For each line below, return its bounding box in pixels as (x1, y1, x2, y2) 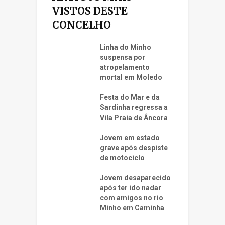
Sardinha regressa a (100, 103, 168, 112)
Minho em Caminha (100, 204, 164, 212)
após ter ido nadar (100, 184, 161, 192)
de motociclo (100, 154, 145, 162)
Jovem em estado (100, 134, 160, 142)
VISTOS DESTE (52, 5, 128, 18)
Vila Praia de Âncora (100, 114, 168, 122)
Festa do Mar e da (100, 93, 160, 102)
